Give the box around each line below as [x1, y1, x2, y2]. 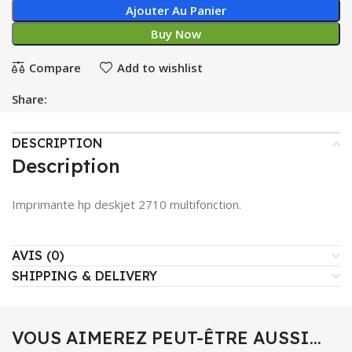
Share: [12, 91, 47, 107]
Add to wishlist [116, 59, 203, 75]
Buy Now [151, 26, 201, 42]
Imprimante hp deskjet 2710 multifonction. [12, 196, 241, 212]
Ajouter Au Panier [126, 2, 226, 18]
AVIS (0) [12, 247, 64, 263]
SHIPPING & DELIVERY [12, 268, 157, 284]
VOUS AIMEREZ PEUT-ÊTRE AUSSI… [12, 327, 321, 349]
